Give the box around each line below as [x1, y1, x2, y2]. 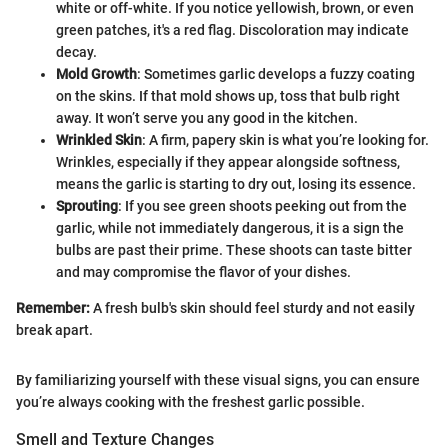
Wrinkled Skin [56, 131, 142, 148]
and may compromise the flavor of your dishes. [56, 263, 351, 280]
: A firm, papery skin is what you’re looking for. [142, 131, 429, 148]
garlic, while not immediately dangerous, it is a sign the [56, 219, 404, 236]
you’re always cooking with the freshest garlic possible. [16, 393, 365, 410]
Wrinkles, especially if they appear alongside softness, [56, 153, 400, 170]
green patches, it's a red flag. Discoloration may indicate [56, 21, 409, 38]
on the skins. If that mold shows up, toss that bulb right [56, 87, 400, 104]
